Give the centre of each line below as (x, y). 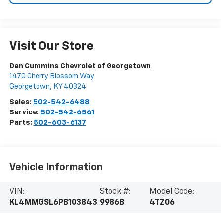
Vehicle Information (56, 167)
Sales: (21, 102)
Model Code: (172, 192)
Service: (25, 112)
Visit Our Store (51, 46)
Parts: (21, 122)
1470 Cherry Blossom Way (52, 76)
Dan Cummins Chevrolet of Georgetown (80, 66)
